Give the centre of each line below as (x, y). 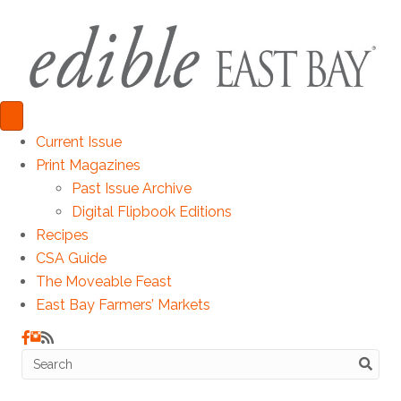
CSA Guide (71, 258)
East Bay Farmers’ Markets (123, 304)
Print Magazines (88, 165)
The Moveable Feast (104, 281)
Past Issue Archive (132, 188)
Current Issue (79, 141)
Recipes (62, 235)
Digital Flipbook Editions (152, 211)
